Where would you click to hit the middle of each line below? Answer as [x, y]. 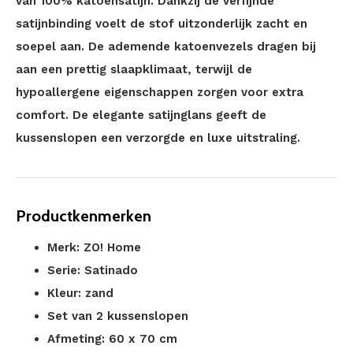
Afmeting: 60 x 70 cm [112, 339]
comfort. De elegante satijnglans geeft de [141, 115]
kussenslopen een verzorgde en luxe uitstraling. [158, 138]
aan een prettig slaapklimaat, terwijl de [134, 69]
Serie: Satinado [93, 270]
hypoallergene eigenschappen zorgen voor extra [160, 92]
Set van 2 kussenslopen [118, 316]
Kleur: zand [80, 293]
